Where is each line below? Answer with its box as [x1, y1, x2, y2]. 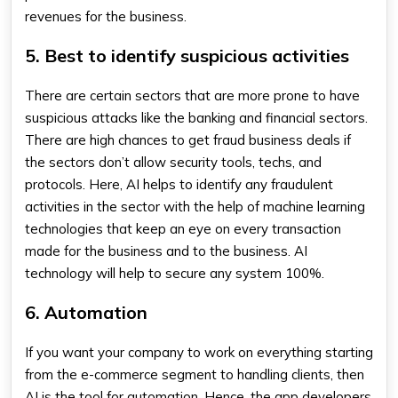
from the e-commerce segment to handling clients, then [25, 366, 364, 383]
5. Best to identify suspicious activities [25, 44, 349, 67]
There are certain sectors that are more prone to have [25, 87, 360, 104]
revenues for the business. [25, 8, 187, 25]
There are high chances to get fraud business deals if [25, 131, 351, 148]
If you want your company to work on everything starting [25, 344, 373, 361]
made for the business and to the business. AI [25, 243, 307, 259]
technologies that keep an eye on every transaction [25, 220, 341, 237]
